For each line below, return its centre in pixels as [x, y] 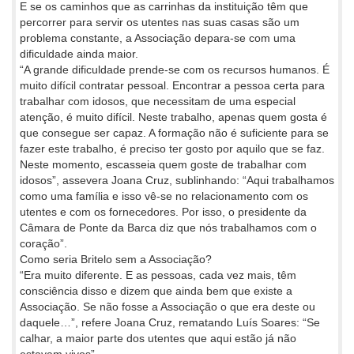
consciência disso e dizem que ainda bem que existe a [156, 291]
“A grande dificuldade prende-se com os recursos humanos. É [175, 70]
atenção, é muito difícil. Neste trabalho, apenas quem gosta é [173, 117]
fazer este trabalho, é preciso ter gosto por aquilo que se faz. [172, 149]
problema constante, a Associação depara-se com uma [158, 38]
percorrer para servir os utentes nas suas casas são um [160, 23]
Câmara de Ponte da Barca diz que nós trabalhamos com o [168, 228]
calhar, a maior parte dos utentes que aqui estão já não [158, 339]
